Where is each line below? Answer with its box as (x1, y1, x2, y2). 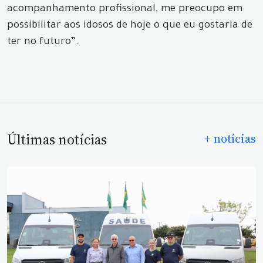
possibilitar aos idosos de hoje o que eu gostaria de (7, 21, 252, 32)
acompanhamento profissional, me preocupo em (7, 4, 242, 15)
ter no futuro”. (7, 37, 79, 48)
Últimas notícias (7, 130, 107, 149)
